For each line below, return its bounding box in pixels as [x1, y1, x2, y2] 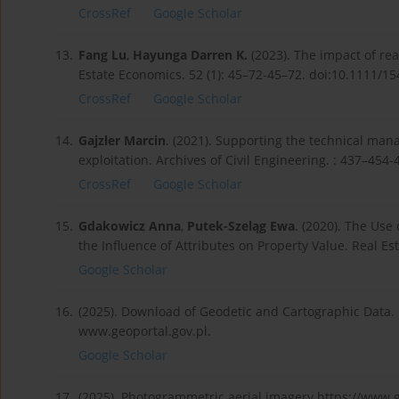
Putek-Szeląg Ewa [187, 217, 295, 235]
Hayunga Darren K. [133, 46, 248, 64]
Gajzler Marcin [78, 132, 166, 150]
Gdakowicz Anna [78, 217, 181, 235]
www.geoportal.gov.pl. [78, 322, 211, 340]
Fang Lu [78, 46, 126, 64]
